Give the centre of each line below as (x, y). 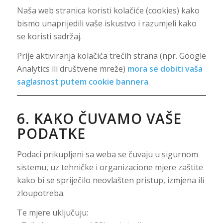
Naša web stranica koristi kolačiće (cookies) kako (108, 10)
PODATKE (51, 133)
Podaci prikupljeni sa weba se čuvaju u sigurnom (107, 154)
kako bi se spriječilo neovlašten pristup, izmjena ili (110, 180)
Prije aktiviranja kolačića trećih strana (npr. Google (111, 56)
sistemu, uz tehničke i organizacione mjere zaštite (110, 167)
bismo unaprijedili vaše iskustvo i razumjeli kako (107, 23)
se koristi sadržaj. (49, 36)
